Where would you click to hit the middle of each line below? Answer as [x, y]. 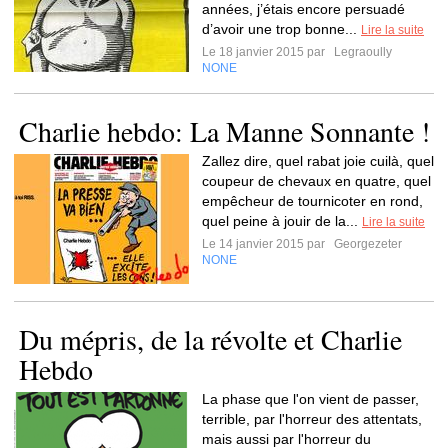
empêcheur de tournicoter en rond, [312, 201]
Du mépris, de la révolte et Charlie [210, 339]
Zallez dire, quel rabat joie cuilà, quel [318, 161]
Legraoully [361, 52]
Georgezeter [366, 244]
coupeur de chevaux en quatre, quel [316, 181]
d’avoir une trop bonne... [281, 29]
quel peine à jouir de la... [282, 221]
